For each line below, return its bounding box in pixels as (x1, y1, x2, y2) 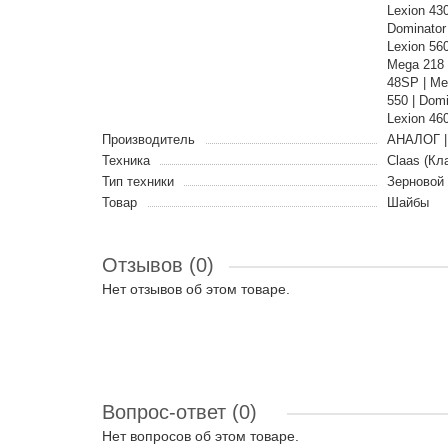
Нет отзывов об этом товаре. (102, 281, 290, 297)
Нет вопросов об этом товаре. (102, 428, 299, 444)
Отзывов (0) (102, 254, 214, 276)
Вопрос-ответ (102, 401, 232, 423)
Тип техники (102, 174, 174, 189)
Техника (102, 153, 150, 168)
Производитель (102, 132, 195, 147)
